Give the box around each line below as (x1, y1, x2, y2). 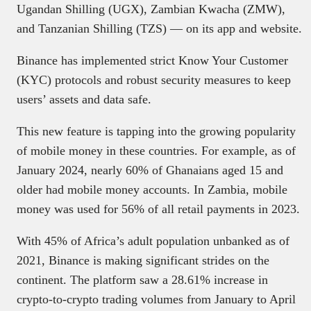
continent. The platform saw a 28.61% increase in (17, 272, 268, 287)
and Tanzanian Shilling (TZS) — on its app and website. (17, 21, 302, 35)
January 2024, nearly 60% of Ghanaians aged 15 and (17, 162, 283, 177)
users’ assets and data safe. (17, 92, 151, 106)
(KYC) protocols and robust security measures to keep (17, 72, 291, 87)
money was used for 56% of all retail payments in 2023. (17, 201, 300, 216)
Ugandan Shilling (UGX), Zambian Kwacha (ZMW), (17, 1, 285, 16)
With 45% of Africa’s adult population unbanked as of (17, 233, 289, 248)
